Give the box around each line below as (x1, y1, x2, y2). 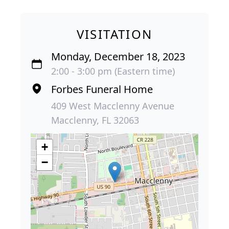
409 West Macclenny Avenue (51, 100, 174, 112)
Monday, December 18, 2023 (51, 50, 185, 64)
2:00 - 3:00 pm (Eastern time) (51, 65, 175, 78)
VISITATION (76, 26, 153, 43)
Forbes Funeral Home (51, 82, 153, 97)
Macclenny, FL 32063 (51, 114, 139, 127)
